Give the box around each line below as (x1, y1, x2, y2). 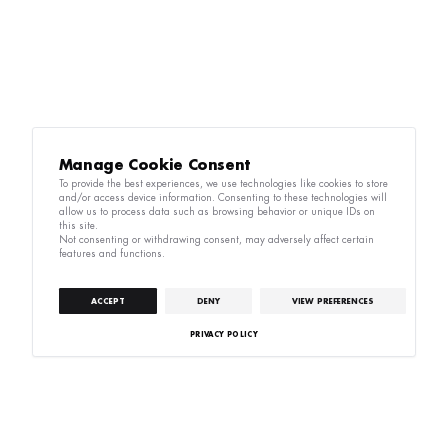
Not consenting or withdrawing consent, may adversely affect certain (58, 233, 374, 247)
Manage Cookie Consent (58, 154, 251, 174)
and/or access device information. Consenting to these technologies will (58, 191, 387, 205)
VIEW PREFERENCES (291, 295, 374, 306)
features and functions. (58, 247, 165, 261)
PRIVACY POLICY (190, 330, 258, 340)
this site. (58, 219, 98, 233)
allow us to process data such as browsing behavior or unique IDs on (58, 205, 375, 219)
